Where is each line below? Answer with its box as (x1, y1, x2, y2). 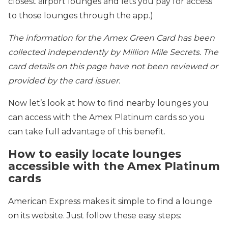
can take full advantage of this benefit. (8, 127, 165, 136)
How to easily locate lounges (8, 147, 181, 161)
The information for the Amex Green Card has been (8, 33, 215, 43)
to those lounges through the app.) (8, 11, 153, 20)
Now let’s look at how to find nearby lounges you (8, 98, 209, 108)
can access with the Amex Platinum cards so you (8, 112, 205, 122)
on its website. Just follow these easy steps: (8, 210, 181, 220)
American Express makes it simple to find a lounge (8, 196, 212, 206)
